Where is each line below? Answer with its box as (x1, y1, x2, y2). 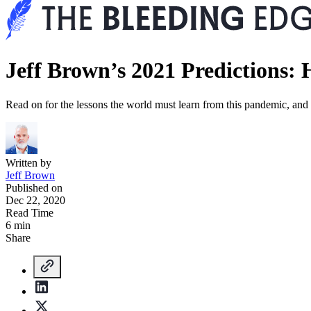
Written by (6, 156, 51, 169)
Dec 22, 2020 (6, 194, 65, 206)
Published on (6, 181, 62, 194)
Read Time (6, 206, 53, 219)
